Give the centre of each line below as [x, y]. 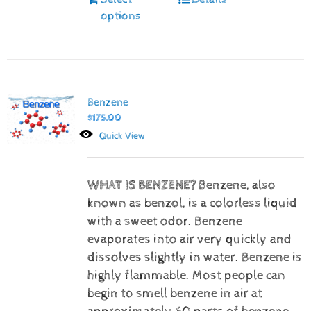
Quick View [123, 136]
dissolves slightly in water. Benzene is [194, 257]
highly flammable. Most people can [186, 275]
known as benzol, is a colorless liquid [192, 203]
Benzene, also [237, 185]
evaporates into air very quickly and [189, 239]
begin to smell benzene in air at [175, 293]
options [120, 16]
